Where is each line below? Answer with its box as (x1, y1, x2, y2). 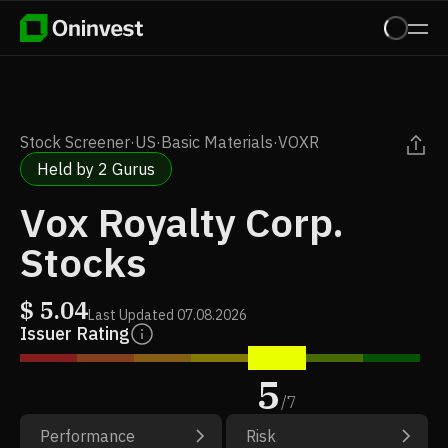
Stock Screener (20, 132, 130, 152)
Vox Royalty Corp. (20, 196, 344, 248)
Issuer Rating (20, 322, 130, 345)
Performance (40, 426, 135, 446)
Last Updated (88, 306, 174, 324)
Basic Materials (161, 132, 273, 152)
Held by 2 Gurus (37, 159, 155, 179)
